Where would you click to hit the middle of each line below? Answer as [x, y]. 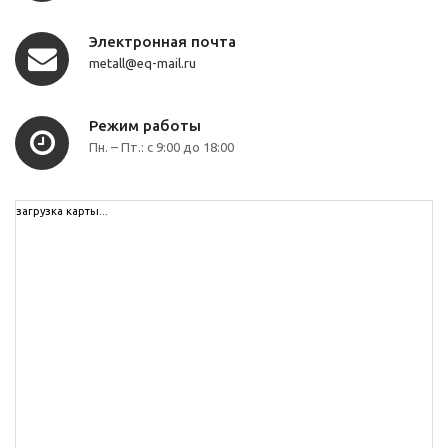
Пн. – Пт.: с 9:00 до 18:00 [161, 147]
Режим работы [145, 126]
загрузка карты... [62, 211]
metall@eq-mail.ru [142, 63]
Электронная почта [162, 42]
